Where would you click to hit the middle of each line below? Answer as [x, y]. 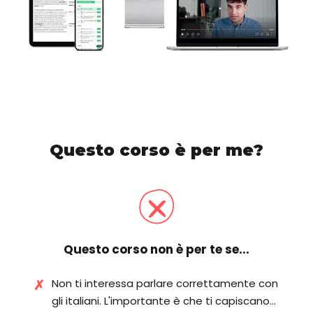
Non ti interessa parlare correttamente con [165, 284]
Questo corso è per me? [156, 151]
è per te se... [211, 250]
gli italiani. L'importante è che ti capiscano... [164, 301]
